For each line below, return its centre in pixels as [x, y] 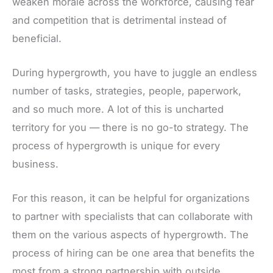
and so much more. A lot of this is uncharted [118, 109]
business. [35, 164]
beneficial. [37, 38]
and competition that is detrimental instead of [119, 20]
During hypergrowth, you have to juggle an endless [135, 73]
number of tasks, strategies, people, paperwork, [127, 91]
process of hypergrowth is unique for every [116, 146]
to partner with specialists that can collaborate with [133, 217]
